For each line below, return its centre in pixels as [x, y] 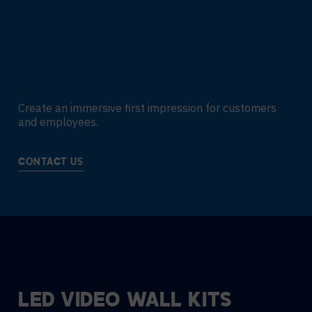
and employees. [58, 122]
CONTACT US [51, 163]
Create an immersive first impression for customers [147, 108]
